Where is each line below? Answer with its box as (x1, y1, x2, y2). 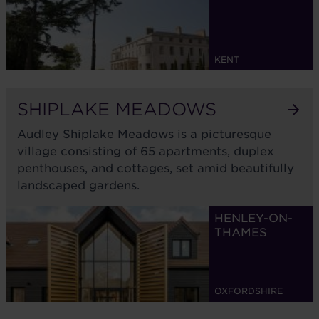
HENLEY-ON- (214, 211, 293, 225)
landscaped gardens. (17, 179, 140, 192)
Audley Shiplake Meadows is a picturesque (17, 127, 271, 141)
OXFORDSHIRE (214, 286, 283, 296)
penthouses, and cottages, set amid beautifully (17, 162, 294, 175)
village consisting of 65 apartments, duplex (17, 145, 274, 158)
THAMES (214, 226, 267, 239)
